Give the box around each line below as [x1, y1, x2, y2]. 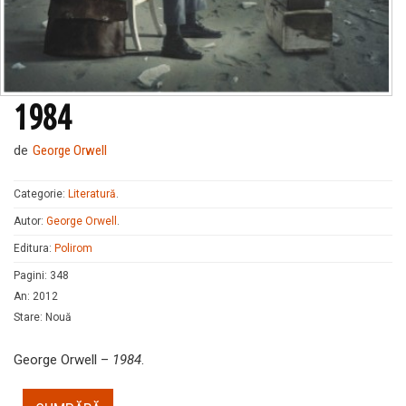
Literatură [68, 188, 116, 201]
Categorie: [14, 188, 68, 201]
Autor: [14, 215, 46, 228]
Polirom [54, 242, 92, 256]
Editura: [14, 242, 54, 256]
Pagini [14, 269, 44, 283]
